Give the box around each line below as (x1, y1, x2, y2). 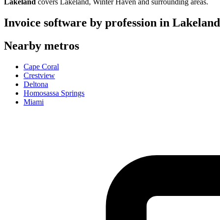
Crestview (24, 71, 55, 80)
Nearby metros (4, 39, 79, 52)
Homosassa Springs (24, 88, 84, 97)
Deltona (24, 80, 48, 88)
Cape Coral (24, 62, 59, 71)
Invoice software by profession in (4, 16, 172, 29)
